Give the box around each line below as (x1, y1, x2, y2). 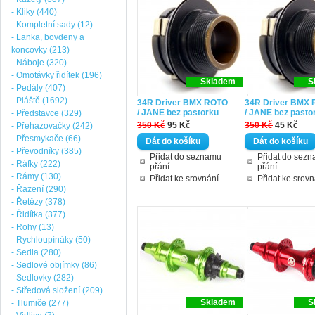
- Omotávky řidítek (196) (11, 70, 102, 80)
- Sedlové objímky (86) (11, 260, 97, 270)
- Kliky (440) (11, 7, 57, 17)
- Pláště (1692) (11, 96, 67, 105)
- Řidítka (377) (11, 210, 65, 219)
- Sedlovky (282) (11, 273, 74, 283)
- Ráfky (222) (11, 159, 60, 169)
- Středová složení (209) (11, 285, 103, 295)
